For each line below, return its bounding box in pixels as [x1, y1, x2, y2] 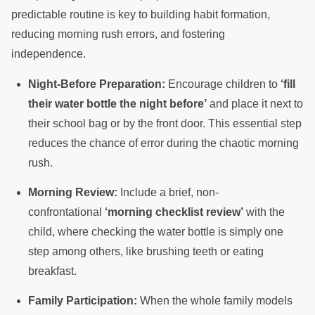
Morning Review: [28, 186, 117, 198]
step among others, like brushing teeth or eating [28, 245, 264, 257]
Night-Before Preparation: [28, 77, 165, 90]
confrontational [28, 205, 105, 218]
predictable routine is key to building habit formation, [11, 8, 270, 21]
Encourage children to [165, 77, 281, 90]
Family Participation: [28, 294, 137, 307]
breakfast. [28, 264, 79, 277]
